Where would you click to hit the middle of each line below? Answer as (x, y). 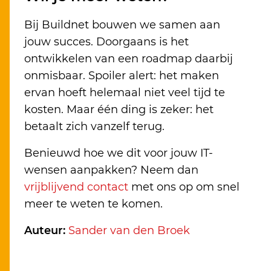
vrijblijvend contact (76, 187)
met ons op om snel (184, 187)
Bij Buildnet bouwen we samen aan (122, 25)
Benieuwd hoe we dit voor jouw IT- (119, 153)
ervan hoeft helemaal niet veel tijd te (125, 93)
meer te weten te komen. (93, 204)
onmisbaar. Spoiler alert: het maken (122, 76)
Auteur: (45, 231)
